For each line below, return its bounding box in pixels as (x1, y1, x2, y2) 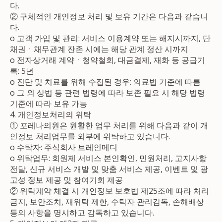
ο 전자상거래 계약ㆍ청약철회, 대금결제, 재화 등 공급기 (10, 54, 206, 65)
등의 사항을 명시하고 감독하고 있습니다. (10, 207, 155, 218)
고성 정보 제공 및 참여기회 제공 (10, 174, 123, 185)
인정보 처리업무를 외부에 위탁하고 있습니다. (10, 130, 170, 142)
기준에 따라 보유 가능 (10, 98, 88, 109)
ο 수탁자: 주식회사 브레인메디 (10, 141, 118, 153)
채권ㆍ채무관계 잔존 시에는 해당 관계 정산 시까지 (10, 43, 189, 55)
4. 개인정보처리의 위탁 (10, 109, 92, 120)
